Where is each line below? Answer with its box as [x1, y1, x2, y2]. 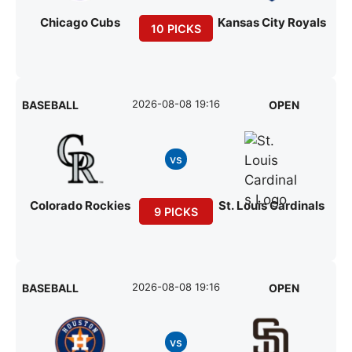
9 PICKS [153, 204, 198, 218]
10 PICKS [150, 21, 201, 35]
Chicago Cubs [40, 15, 121, 31]
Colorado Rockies [30, 198, 131, 214]
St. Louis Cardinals [218, 198, 324, 214]
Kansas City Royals [217, 15, 326, 31]
